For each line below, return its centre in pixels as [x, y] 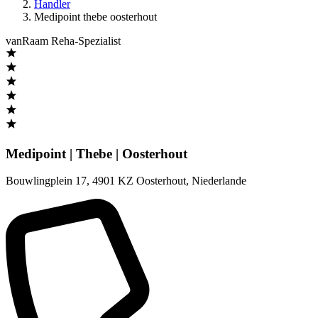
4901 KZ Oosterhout [139, 181]
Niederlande [219, 181]
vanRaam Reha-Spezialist [63, 41]
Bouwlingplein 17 [46, 181]
